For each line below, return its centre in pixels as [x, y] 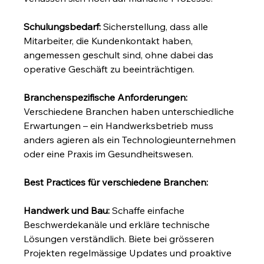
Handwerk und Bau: [67, 210]
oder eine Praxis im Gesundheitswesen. [109, 154]
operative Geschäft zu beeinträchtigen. [109, 69]
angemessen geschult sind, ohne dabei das [120, 55]
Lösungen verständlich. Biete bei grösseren [120, 238]
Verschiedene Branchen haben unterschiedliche [130, 111]
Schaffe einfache [148, 210]
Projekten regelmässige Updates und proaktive [129, 253]
